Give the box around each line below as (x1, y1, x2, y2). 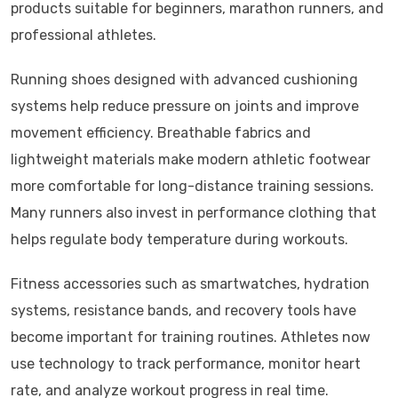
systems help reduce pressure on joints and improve (11, 98, 359, 115)
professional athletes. (11, 27, 156, 44)
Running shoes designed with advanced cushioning (11, 71, 358, 89)
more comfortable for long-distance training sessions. (11, 178, 374, 195)
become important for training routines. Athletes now (11, 329, 370, 346)
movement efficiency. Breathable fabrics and (11, 124, 311, 142)
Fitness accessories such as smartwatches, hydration (11, 275, 370, 293)
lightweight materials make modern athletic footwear (11, 151, 370, 169)
